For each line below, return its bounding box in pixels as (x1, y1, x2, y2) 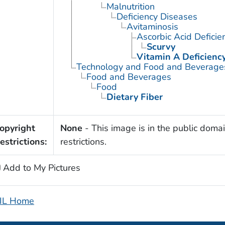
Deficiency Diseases (116, 11, 197, 23)
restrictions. (60, 136, 106, 148)
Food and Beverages (86, 71, 171, 83)
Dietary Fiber (106, 91, 163, 103)
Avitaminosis (126, 21, 178, 33)
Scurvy (146, 41, 175, 53)
